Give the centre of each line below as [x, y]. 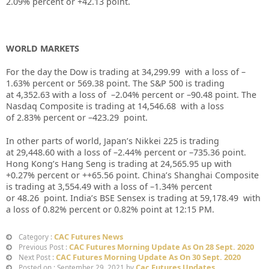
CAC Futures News [89, 236]
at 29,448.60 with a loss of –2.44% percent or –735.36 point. [126, 152]
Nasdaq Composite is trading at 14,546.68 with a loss [115, 106]
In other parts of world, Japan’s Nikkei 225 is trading [113, 141]
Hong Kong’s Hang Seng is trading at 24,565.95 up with [119, 163]
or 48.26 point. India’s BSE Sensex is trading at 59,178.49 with [133, 198]
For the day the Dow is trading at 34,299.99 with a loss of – [126, 71]
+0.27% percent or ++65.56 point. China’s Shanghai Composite [132, 175]
